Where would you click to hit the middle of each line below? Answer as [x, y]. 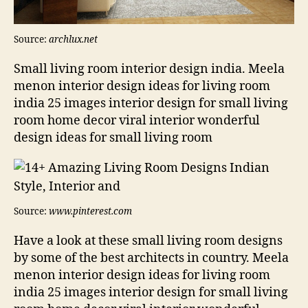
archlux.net [73, 40]
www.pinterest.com [90, 212]
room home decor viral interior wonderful [137, 121]
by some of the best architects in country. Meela [151, 258]
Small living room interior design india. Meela [149, 69]
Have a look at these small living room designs [148, 241]
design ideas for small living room [113, 138]
